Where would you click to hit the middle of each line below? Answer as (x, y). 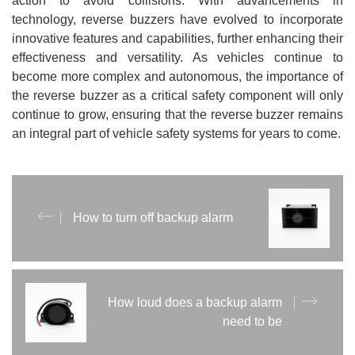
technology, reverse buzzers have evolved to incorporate (177, 19)
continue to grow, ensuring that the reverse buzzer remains (177, 114)
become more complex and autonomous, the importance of (177, 76)
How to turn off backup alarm (153, 218)
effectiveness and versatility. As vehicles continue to (177, 57)
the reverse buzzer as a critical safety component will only (177, 95)
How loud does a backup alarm (195, 303)
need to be (252, 322)
